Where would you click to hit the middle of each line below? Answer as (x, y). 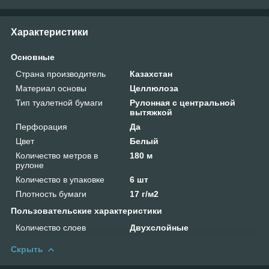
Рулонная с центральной (183, 102)
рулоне (30, 165)
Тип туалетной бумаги (59, 102)
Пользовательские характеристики (86, 210)
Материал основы (51, 88)
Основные (33, 57)
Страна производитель (61, 74)
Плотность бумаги (51, 194)
